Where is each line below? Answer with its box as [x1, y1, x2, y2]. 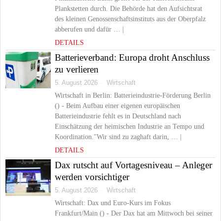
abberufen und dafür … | [55, 26, 124, 33]
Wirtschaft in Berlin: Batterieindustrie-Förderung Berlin [55, 92, 211, 99]
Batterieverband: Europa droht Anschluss [55, 52, 210, 63]
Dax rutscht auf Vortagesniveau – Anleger [55, 160, 212, 170]
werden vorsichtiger [55, 172, 129, 182]
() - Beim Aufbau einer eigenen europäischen [55, 102, 180, 110]
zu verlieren [55, 64, 99, 74]
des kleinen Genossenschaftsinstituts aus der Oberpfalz [55, 15, 206, 23]
